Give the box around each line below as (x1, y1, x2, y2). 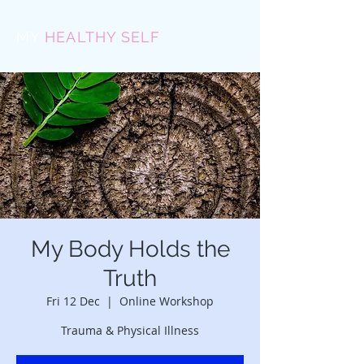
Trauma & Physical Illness (61, 323, 199, 338)
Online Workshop (119, 293, 214, 309)
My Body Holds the (30, 236, 230, 262)
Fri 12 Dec (46, 293, 100, 309)
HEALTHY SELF (45, 28, 161, 45)
